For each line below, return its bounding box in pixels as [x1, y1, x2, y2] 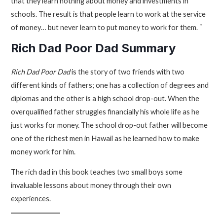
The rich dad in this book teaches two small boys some [11, 168, 183, 177]
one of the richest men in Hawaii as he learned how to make [11, 134, 200, 143]
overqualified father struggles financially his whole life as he [11, 107, 200, 116]
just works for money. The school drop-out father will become [11, 120, 208, 129]
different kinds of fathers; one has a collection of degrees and [11, 80, 209, 89]
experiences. [11, 194, 51, 203]
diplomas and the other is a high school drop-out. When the [11, 94, 200, 103]
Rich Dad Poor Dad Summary [11, 40, 176, 55]
